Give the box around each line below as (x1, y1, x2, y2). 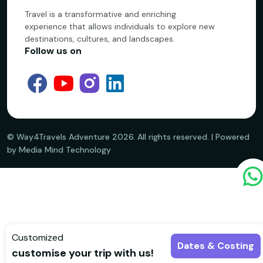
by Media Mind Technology (7, 144, 111, 155)
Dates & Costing (177, 239, 254, 252)
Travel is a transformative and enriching (25, 9, 176, 19)
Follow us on (25, 45, 82, 57)
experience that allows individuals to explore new (25, 21, 215, 32)
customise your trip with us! (12, 246, 154, 260)
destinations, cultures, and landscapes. (25, 33, 175, 44)
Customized (12, 231, 63, 244)
